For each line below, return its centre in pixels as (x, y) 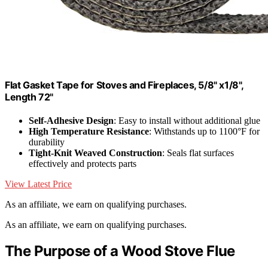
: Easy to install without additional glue (187, 121)
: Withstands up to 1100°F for (204, 132)
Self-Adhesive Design (71, 121)
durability (47, 142)
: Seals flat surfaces (198, 153)
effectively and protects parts (83, 164)
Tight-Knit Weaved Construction (95, 153)
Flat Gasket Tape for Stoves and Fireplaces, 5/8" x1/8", (124, 85)
